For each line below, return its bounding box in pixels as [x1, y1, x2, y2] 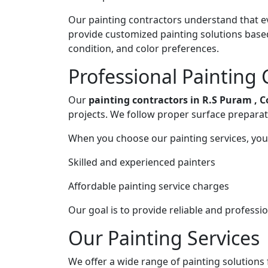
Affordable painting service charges [68, 179, 229, 193]
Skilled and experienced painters [68, 155, 215, 169]
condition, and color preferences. [68, 41, 219, 55]
